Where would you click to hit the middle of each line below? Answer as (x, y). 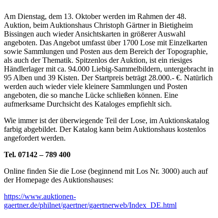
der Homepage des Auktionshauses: (59, 180)
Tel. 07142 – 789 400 (37, 155)
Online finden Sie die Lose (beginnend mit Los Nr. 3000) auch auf (106, 171)
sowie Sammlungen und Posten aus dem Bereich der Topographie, (106, 52)
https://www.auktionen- (40, 197)
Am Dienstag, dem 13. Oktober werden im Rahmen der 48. (95, 17)
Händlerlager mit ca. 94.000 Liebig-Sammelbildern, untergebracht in (109, 69)
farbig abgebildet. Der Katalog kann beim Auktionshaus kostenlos (105, 129)
